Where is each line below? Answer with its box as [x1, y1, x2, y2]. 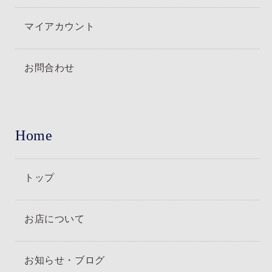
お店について [24, 212, 85, 224]
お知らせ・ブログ [24, 254, 105, 265]
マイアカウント [24, 20, 95, 32]
